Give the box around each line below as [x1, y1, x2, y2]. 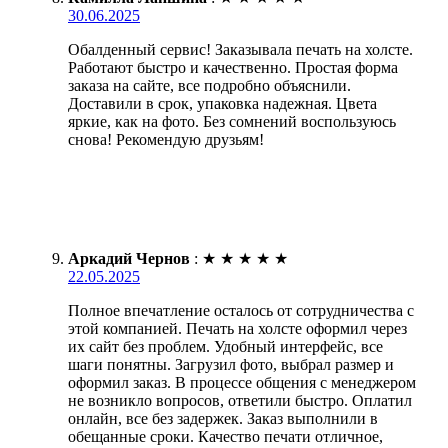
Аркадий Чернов [68, 249, 190, 267]
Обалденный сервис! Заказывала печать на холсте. [68, 40, 413, 58]
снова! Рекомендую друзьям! [68, 130, 264, 148]
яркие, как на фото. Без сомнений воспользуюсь [68, 112, 396, 130]
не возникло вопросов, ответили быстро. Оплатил [68, 391, 412, 409]
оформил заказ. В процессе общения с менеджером [68, 373, 416, 391]
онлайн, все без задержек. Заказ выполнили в [68, 409, 378, 427]
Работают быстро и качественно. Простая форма [68, 58, 398, 76]
